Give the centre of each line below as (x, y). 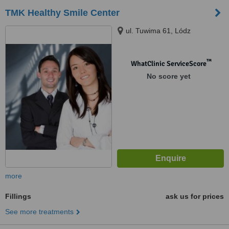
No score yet (168, 76)
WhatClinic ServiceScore (168, 64)
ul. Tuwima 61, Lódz (158, 31)
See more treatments (39, 212)
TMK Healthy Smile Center (62, 13)
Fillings (18, 196)
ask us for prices (195, 196)
